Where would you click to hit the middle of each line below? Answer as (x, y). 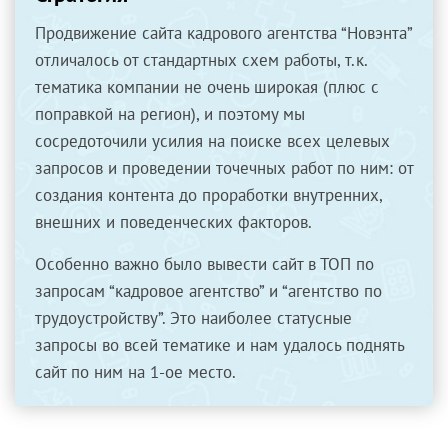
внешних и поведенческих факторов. (173, 222)
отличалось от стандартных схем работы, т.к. (201, 60)
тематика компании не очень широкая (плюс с (207, 87)
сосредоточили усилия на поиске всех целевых (212, 141)
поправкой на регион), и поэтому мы (170, 114)
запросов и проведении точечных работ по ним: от (224, 168)
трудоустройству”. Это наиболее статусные (193, 318)
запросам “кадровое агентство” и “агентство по (208, 291)
